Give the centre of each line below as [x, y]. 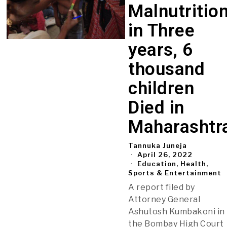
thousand [167, 69]
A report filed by [162, 187]
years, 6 [161, 50]
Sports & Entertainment [175, 173]
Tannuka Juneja [158, 145]
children [161, 88]
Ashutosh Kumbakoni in [177, 211]
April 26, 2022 [164, 154]
